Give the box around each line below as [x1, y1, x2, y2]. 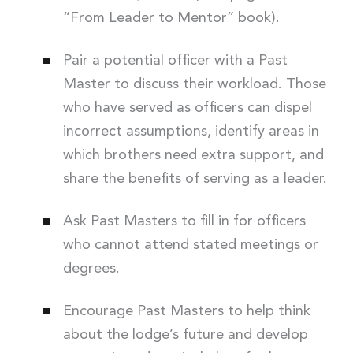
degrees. [62, 262, 120, 277]
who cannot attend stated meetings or [62, 238, 318, 253]
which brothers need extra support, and [62, 148, 324, 163]
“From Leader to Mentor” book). [62, 11, 280, 26]
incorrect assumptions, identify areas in [62, 124, 319, 139]
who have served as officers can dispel [62, 101, 312, 116]
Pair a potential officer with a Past [62, 54, 288, 69]
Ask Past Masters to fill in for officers [62, 214, 306, 229]
